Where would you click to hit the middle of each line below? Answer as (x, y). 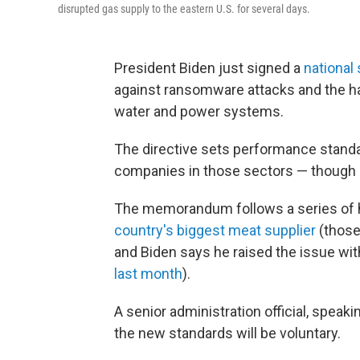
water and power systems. (199, 111)
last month (148, 274)
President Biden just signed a (209, 68)
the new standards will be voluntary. (227, 333)
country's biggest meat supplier (215, 230)
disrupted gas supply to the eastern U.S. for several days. (184, 9)
